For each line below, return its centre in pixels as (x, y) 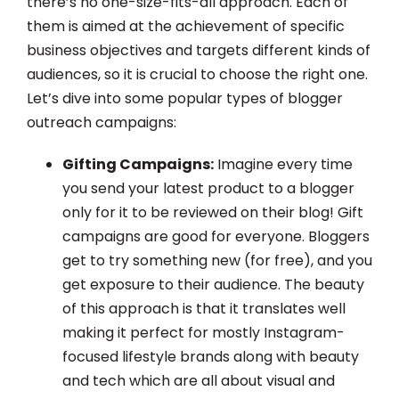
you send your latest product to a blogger (208, 189)
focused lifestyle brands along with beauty (211, 357)
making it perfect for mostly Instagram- (204, 333)
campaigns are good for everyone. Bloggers (216, 237)
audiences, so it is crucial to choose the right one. (197, 75)
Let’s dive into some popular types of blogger (185, 99)
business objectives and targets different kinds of (199, 51)
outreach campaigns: (102, 123)
